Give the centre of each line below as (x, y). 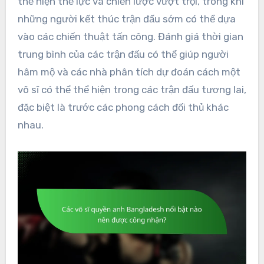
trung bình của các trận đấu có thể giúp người (123, 54)
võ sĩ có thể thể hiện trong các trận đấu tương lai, (132, 89)
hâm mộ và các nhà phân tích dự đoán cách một (129, 72)
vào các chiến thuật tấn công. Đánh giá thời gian (130, 36)
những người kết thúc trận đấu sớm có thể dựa (126, 19)
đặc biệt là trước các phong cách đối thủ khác (123, 107)
